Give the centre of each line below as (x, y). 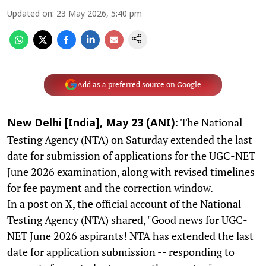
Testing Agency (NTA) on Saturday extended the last (130, 139)
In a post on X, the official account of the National (124, 203)
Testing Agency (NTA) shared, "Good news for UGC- (127, 219)
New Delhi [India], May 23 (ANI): (93, 123)
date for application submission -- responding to (121, 251)
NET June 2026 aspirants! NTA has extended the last (130, 235)
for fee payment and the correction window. (110, 187)
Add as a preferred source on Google (139, 85)
